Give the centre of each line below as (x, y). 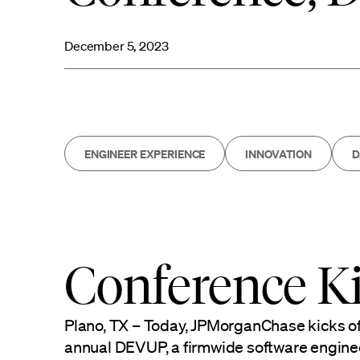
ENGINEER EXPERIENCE (145, 153)
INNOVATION (278, 153)
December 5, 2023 (117, 46)
